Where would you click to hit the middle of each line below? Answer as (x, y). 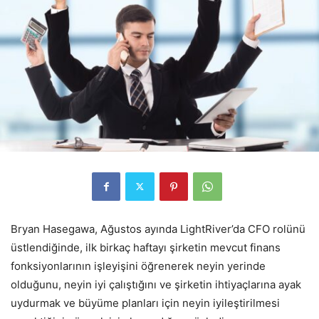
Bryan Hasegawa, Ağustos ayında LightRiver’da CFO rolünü (158, 229)
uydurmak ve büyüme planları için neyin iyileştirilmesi (145, 303)
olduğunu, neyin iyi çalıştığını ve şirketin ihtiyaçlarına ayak (156, 284)
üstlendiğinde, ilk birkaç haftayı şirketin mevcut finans (146, 247)
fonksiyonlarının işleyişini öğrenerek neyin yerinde (138, 266)
